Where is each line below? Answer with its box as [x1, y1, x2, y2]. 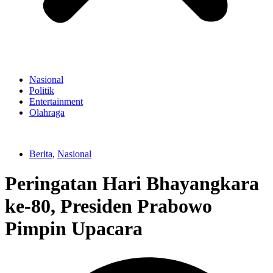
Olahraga [29, 107, 65, 118]
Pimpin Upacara [5, 218, 143, 240]
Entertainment [29, 96, 83, 107]
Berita [29, 149, 52, 159]
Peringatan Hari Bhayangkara [5, 172, 259, 195]
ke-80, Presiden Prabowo [5, 195, 212, 218]
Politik [29, 85, 54, 96]
